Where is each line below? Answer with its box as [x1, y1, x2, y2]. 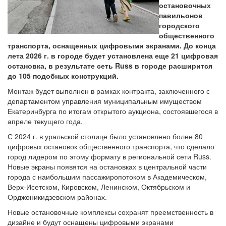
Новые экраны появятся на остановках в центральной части [8, 161, 207, 172]
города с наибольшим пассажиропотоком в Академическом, [8, 172, 207, 182]
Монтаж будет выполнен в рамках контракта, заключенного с [8, 86, 210, 96]
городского [159, 20, 200, 30]
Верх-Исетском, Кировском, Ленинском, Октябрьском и [8, 182, 190, 192]
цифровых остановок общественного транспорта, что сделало [8, 141, 214, 151]
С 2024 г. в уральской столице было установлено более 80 [8, 131, 203, 141]
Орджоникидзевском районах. [8, 192, 107, 202]
